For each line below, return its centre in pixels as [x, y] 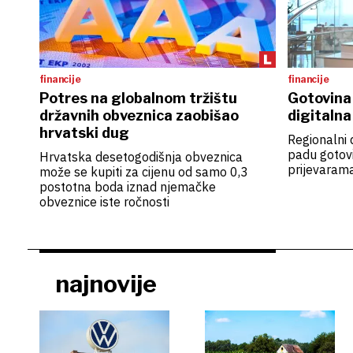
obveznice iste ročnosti [104, 202]
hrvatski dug [84, 133]
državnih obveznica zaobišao [139, 115]
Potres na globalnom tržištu [138, 98]
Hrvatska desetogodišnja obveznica [141, 157]
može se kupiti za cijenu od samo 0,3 [143, 172]
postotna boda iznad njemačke [127, 187]
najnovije [106, 284]
